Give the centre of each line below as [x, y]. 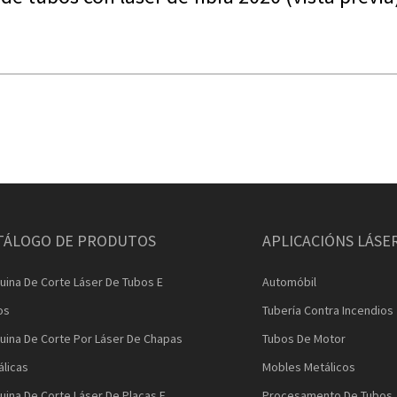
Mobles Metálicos [309, 367]
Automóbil [289, 282]
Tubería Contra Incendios [328, 310]
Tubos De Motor [304, 339]
